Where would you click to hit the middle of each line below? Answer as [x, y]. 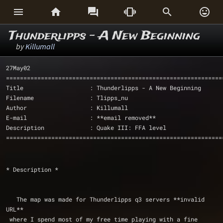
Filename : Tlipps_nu [67, 98]
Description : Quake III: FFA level [86, 127]
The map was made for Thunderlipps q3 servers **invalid [11, 199]
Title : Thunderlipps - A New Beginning [104, 88]
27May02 [18, 68]
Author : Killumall [67, 108]
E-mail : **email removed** [81, 117]
